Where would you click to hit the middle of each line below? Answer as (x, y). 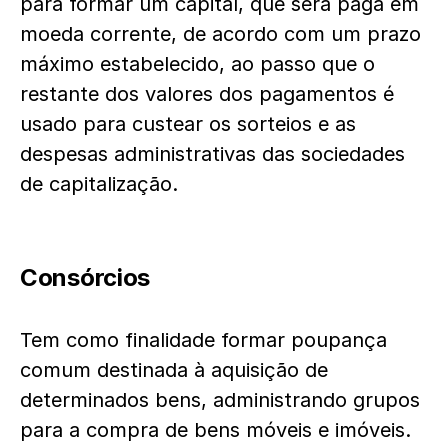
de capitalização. (99, 184)
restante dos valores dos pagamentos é (207, 94)
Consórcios (85, 277)
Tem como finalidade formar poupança (203, 340)
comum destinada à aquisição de (174, 370)
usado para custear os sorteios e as (188, 124)
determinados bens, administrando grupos (220, 400)
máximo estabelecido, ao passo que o (197, 64)
